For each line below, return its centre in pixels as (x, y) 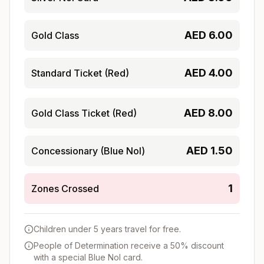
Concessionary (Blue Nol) (88, 151)
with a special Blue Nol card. (88, 257)
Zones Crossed (65, 188)
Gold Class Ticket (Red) (84, 113)
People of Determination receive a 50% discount (129, 245)
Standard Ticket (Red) (80, 73)
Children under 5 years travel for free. (107, 229)
